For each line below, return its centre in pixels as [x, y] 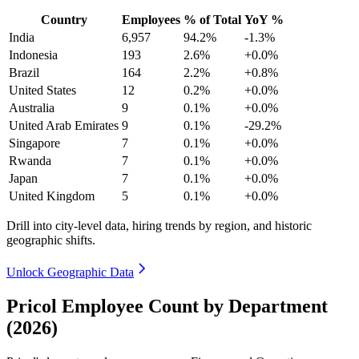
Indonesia [33, 54]
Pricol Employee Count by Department [167, 306]
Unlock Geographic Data [70, 272]
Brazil [24, 72]
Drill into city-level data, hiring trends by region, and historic [159, 225]
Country [64, 19]
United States [42, 90]
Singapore [34, 143]
